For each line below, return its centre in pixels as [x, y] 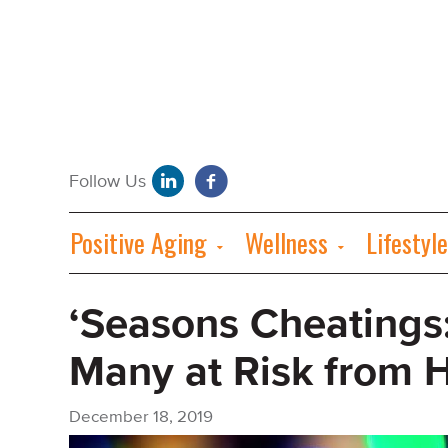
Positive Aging [138, 242]
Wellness [286, 242]
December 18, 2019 [141, 417]
